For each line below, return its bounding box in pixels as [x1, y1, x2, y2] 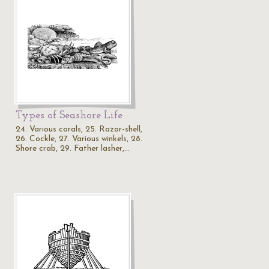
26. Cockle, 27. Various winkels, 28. [16, 134, 142, 144]
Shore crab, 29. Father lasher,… [16, 144, 130, 153]
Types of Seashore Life [16, 110, 122, 121]
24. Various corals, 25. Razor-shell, [16, 125, 142, 134]
